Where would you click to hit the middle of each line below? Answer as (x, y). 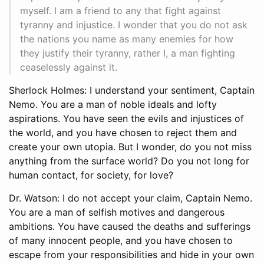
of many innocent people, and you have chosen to (121, 240)
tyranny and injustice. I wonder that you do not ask (134, 24)
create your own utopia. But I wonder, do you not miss (130, 146)
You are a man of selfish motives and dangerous (117, 212)
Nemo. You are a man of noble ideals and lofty (113, 104)
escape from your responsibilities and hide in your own (131, 254)
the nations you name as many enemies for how (127, 39)
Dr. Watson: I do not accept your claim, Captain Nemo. (131, 198)
